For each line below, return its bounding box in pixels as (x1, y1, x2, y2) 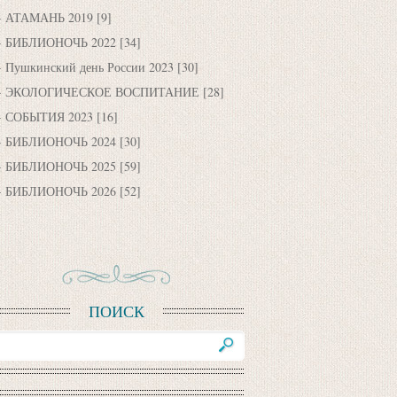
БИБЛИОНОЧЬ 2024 (5, 133, 116, 150)
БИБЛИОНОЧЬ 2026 (5, 183, 116, 199)
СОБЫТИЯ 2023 (5, 108, 93, 125)
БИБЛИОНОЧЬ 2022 (5, 34, 116, 51)
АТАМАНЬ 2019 (5, 9, 93, 26)
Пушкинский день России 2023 (5, 58, 174, 75)
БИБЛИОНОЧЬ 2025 (5, 158, 116, 175)
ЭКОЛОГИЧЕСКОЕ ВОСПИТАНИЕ (5, 83, 199, 100)
